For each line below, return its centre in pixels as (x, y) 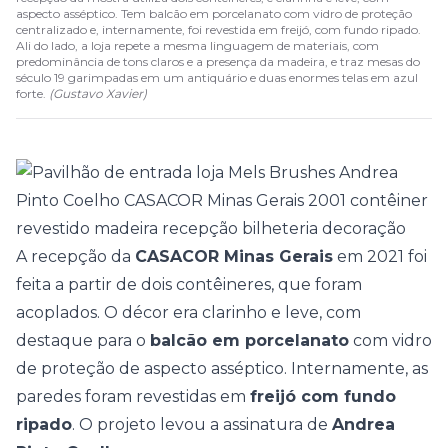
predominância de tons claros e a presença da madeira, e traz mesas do (218, 61)
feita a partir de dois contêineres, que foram (189, 284)
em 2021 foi (380, 256)
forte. (32, 93)
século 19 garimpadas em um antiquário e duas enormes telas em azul (217, 77)
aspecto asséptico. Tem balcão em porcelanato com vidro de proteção (214, 13)
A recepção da (75, 256)
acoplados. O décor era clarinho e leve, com (188, 312)
